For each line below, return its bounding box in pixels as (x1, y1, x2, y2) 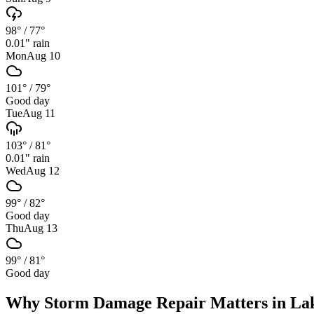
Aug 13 (24, 221, 57, 234)
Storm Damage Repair (44, 293, 206, 312)
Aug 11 (22, 107, 55, 119)
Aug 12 (26, 164, 60, 177)
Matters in (206, 293, 290, 312)
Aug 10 (27, 49, 60, 62)
